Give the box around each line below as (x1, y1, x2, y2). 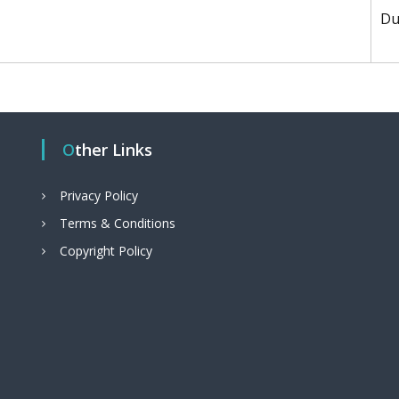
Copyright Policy (60, 242, 153, 259)
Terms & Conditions (60, 215, 176, 232)
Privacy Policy (60, 187, 139, 204)
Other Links (75, 139, 153, 160)
